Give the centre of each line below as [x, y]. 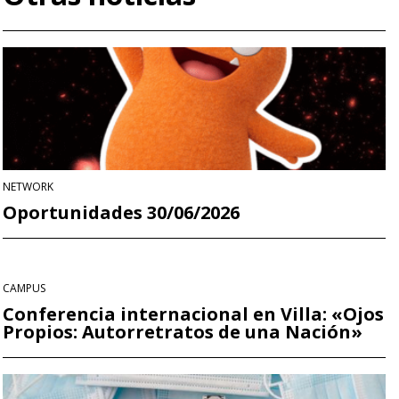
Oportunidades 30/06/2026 [121, 212]
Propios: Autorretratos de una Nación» [183, 331]
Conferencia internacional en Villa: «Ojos [193, 313]
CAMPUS [24, 288]
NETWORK [28, 186]
